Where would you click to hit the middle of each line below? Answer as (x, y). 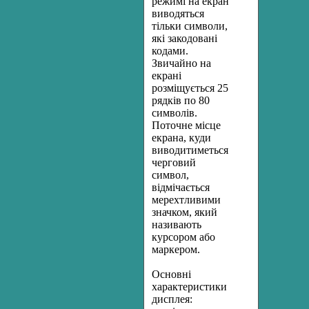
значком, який (185, 212)
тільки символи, (190, 26)
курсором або (183, 237)
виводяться (178, 13)
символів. (175, 113)
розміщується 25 (190, 88)
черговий (174, 162)
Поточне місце (186, 125)
